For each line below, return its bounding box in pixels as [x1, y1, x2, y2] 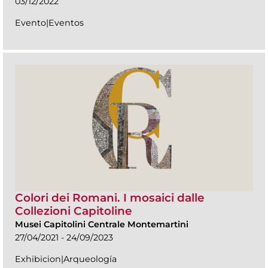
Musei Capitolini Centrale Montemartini [15, 219, 188, 230]
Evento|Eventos [15, 17, 84, 28]
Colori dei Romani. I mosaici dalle [15, 191, 205, 205]
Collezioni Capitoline [15, 204, 132, 218]
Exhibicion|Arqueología [15, 254, 117, 265]
